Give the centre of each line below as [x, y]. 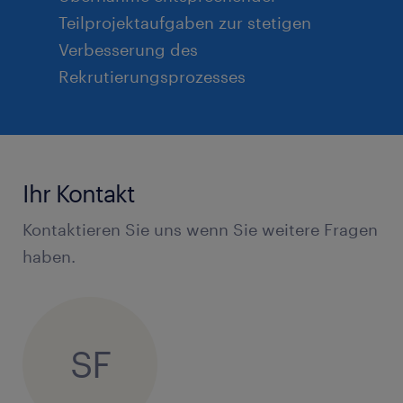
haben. [49, 256]
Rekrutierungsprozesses [152, 76]
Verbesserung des [128, 49]
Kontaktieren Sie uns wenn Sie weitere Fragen [200, 229]
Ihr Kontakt [79, 193]
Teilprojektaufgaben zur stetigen [185, 22]
